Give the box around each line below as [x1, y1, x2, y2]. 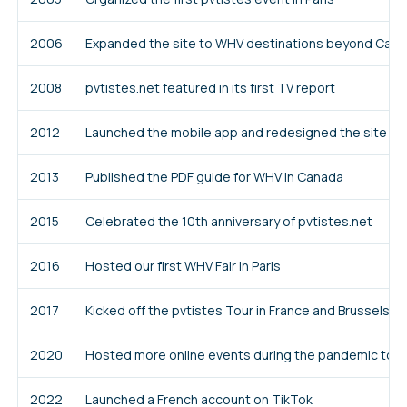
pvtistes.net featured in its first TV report [84, 78, 335, 96]
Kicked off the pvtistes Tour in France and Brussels [84, 301, 390, 319]
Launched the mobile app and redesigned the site [84, 123, 387, 141]
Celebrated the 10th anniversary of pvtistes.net [84, 212, 372, 230]
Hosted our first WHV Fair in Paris [84, 256, 281, 274]
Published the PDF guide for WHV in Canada [84, 167, 343, 185]
